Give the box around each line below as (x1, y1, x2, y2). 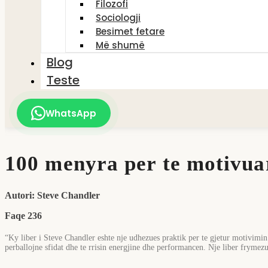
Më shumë (96, 39, 145, 51)
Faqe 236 (5, 210, 42, 221)
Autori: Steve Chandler (5, 190, 100, 200)
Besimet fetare (96, 25, 165, 38)
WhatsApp (45, 106, 96, 120)
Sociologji (96, 11, 141, 24)
